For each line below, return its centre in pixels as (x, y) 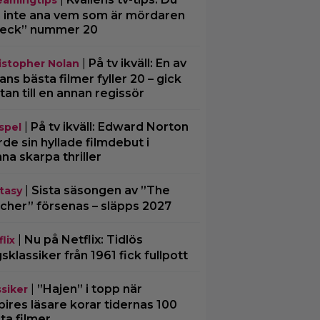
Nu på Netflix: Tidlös (83, 239)
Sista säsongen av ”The (100, 190)
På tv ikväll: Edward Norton (109, 126)
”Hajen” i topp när (89, 289)
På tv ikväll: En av (137, 63)
